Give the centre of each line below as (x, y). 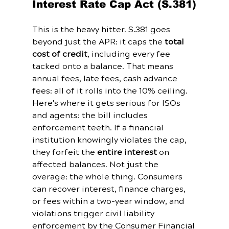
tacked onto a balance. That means (104, 67)
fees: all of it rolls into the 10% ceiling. (110, 91)
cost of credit (60, 54)
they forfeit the (64, 153)
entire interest (127, 153)
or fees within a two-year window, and (109, 202)
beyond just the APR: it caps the (98, 42)
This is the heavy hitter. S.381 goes (102, 30)
